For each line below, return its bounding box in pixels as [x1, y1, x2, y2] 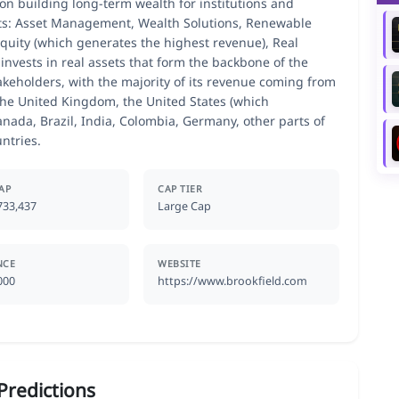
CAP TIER [158, 183, 203, 196]
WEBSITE [158, 257, 201, 271]
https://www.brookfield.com [158, 273, 308, 289]
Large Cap [158, 199, 212, 215]
